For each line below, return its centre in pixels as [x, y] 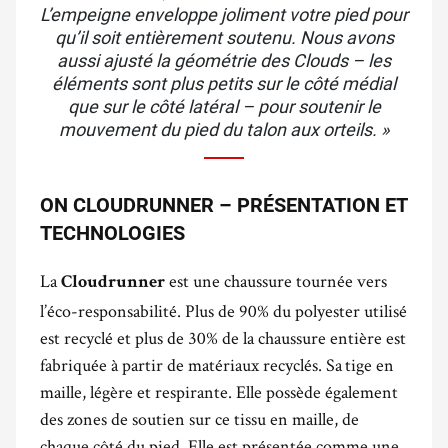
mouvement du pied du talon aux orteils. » [224, 129]
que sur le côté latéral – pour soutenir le [224, 106]
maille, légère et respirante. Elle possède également [219, 391]
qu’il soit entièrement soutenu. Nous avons [224, 37]
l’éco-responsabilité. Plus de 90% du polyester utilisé [223, 310]
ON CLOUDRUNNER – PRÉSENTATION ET [223, 204]
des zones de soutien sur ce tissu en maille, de [199, 418]
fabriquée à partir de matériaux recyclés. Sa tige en [217, 364]
